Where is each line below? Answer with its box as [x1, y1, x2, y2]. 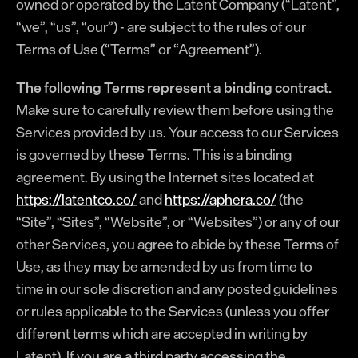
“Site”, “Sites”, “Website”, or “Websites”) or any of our [16, 209, 340, 233]
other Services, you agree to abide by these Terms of [16, 232, 339, 256]
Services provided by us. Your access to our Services [16, 120, 339, 144]
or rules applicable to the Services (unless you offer [16, 299, 329, 323]
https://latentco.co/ [16, 187, 137, 211]
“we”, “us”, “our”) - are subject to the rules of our [16, 14, 306, 38]
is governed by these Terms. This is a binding [16, 142, 292, 166]
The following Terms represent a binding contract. [16, 75, 332, 99]
